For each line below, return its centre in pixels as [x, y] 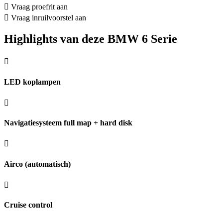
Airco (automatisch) [37, 164]
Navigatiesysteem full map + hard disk [68, 123]
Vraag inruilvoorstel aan [49, 17]
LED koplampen [32, 82]
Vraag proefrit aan [39, 6]
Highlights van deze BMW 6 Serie [91, 39]
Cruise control [28, 205]
